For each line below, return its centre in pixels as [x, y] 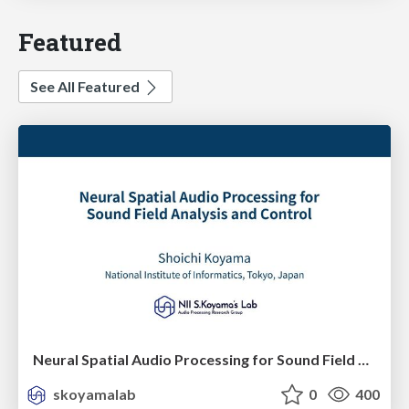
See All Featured [86, 87]
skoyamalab [94, 393]
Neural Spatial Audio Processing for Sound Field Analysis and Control [363, 359]
